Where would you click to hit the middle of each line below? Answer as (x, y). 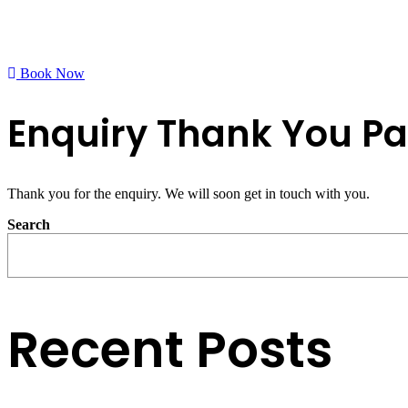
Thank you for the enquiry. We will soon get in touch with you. (189, 194)
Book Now (52, 73)
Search (29, 225)
